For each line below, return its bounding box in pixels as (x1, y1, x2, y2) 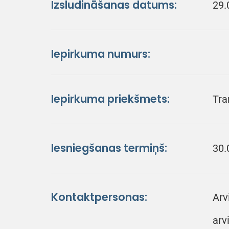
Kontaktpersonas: (51, 190, 147, 204)
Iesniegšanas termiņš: (51, 141, 167, 155)
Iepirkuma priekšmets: (51, 92, 170, 106)
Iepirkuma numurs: (51, 47, 150, 61)
